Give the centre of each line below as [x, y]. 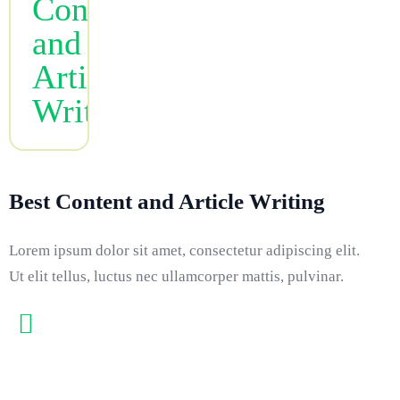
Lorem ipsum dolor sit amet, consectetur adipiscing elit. [184, 250]
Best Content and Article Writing [167, 201]
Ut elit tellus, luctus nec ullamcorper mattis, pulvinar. [176, 276]
